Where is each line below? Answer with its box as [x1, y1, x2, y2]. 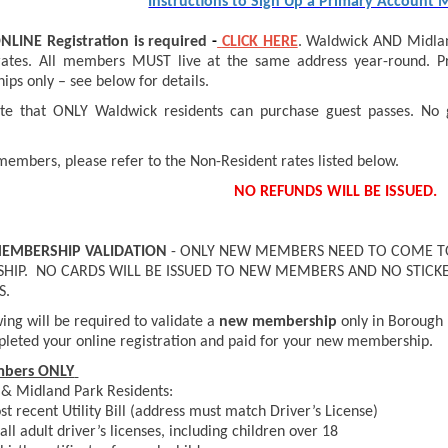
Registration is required [42, 34, 213, 51]
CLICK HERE [221, 34, 298, 51]
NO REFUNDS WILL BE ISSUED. [233, 184, 437, 201]
